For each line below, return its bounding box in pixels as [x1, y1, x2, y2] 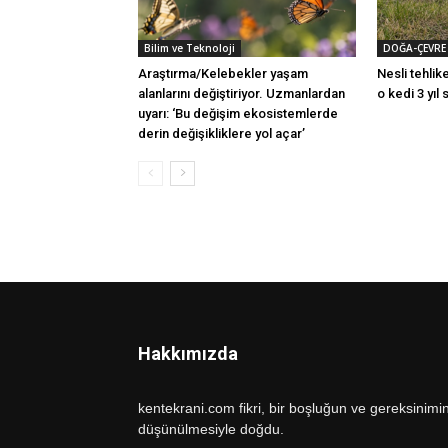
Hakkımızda [138, 343, 238, 364]
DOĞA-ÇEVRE [383, 41, 446, 55]
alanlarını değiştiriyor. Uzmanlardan [138, 86, 345, 101]
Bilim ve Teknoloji [144, 41, 235, 55]
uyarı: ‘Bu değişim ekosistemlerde [138, 106, 338, 121]
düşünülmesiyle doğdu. [138, 421, 284, 437]
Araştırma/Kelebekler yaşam [138, 66, 308, 81]
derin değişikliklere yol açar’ [138, 126, 305, 141]
